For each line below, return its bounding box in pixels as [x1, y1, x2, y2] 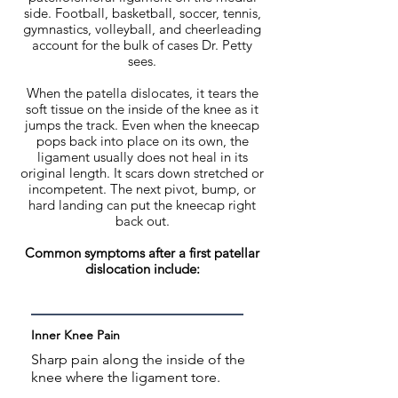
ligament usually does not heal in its [36, 148, 248, 165]
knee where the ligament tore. [31, 369, 220, 386]
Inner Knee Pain [31, 327, 120, 343]
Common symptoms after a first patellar [25, 244, 259, 261]
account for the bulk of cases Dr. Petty [32, 36, 252, 53]
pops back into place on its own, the [36, 132, 249, 149]
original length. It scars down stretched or [20, 164, 264, 181]
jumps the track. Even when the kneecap [25, 116, 259, 133]
